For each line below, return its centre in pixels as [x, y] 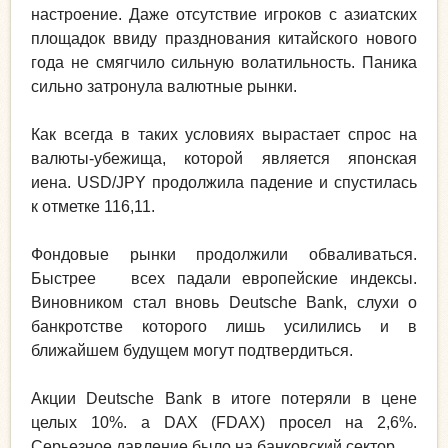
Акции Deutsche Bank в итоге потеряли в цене [224, 398]
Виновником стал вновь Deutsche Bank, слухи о [224, 302]
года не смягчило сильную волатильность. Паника [224, 62]
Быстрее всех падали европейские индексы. [224, 278]
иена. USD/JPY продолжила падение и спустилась [224, 182]
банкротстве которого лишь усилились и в [224, 326]
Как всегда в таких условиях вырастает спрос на [224, 134]
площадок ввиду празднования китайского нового [224, 38]
